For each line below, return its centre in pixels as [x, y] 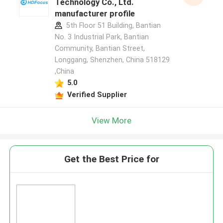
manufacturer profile [95, 14]
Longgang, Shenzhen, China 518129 [112, 60]
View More [111, 120]
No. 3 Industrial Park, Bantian [102, 37]
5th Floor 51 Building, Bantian [112, 26]
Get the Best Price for [111, 159]
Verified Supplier [97, 94]
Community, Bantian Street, [100, 49]
